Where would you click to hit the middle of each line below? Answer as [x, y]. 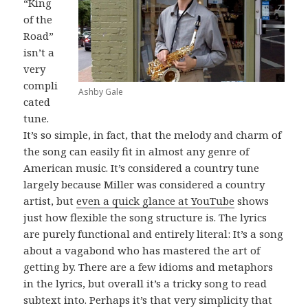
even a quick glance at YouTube [156, 200]
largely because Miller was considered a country [144, 184]
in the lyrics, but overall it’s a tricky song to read [145, 283]
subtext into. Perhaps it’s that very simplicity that [148, 299]
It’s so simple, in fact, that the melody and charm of [153, 134]
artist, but [50, 200]
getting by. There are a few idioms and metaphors [148, 266]
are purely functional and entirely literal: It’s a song [154, 233]
